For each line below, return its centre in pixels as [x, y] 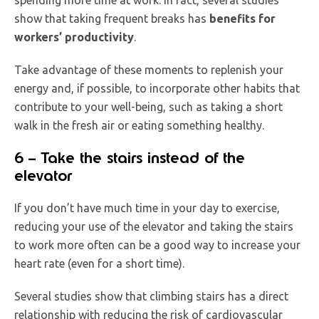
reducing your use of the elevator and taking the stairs [154, 226]
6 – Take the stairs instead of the [130, 157]
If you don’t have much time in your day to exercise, [147, 208]
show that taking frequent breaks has [112, 18]
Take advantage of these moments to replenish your [149, 69]
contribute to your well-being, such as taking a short [148, 106]
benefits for [242, 18]
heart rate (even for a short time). [99, 263]
